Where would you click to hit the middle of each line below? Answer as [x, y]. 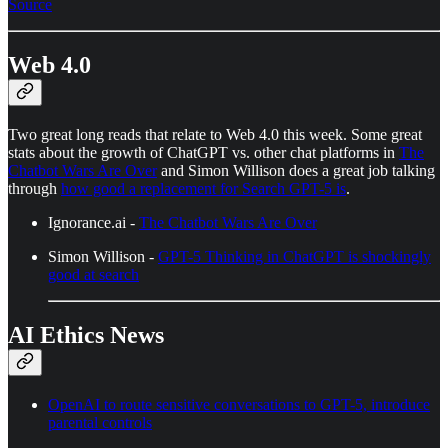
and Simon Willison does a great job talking [296, 170]
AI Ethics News [86, 334]
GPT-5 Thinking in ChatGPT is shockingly [294, 256]
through [34, 188]
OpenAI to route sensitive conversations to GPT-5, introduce [239, 404]
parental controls [100, 422]
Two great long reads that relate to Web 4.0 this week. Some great [215, 134]
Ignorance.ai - [93, 222]
